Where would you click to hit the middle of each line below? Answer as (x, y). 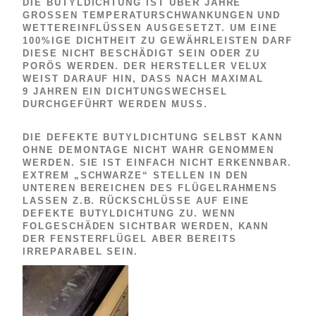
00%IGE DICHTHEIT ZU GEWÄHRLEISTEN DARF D (158, 40)
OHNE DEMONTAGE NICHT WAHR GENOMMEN (149, 150)
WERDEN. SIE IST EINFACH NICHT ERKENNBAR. (158, 163)
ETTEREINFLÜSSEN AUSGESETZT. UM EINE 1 (151, 28)
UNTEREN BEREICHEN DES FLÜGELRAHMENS (151, 188)
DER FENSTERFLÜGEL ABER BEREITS (130, 239)
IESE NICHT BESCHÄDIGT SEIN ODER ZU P (142, 53)
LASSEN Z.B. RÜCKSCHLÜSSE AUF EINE (136, 201)
